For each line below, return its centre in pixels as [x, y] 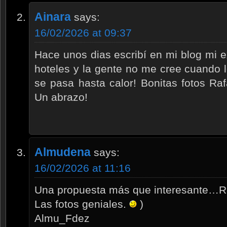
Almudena [63, 152]
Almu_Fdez [62, 218]
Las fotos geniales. [82, 204]
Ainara [53, 16]
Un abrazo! [61, 97]
